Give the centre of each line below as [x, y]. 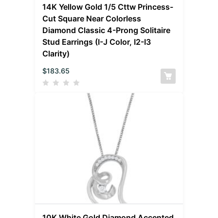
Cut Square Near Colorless [92, 18]
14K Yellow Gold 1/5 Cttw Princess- [108, 7]
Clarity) [56, 53]
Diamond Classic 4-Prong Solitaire [107, 30]
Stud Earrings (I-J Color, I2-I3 [97, 42]
